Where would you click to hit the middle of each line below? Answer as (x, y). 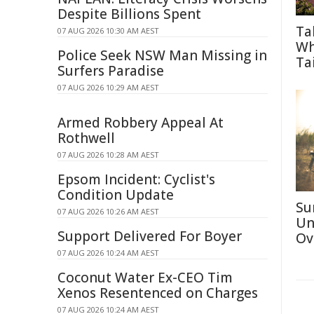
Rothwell (86, 138)
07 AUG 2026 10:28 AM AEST (108, 155)
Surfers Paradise (111, 71)
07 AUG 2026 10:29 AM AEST (108, 87)
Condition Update (116, 195)
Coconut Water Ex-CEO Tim (145, 278)
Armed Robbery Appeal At (141, 123)
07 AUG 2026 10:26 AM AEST (108, 211)
